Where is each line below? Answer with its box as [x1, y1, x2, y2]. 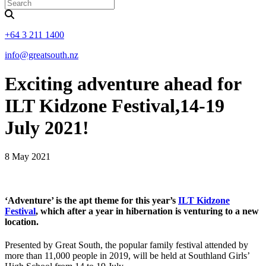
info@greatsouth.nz [5, 49, 78, 60]
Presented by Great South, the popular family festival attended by [5, 240, 248, 250]
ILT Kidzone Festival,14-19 [5, 95, 224, 117]
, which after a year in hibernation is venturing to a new [36, 205, 259, 216]
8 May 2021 [5, 151, 50, 162]
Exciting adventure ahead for [5, 73, 241, 95]
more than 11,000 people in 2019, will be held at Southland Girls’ [5, 251, 249, 261]
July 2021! [5, 117, 89, 139]
